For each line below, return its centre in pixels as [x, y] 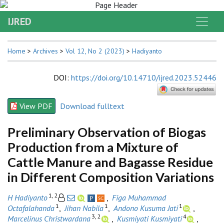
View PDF [36, 106]
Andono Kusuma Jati [146, 208]
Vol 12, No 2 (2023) [95, 51]
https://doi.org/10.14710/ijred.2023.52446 [144, 77]
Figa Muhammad [139, 197]
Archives [45, 51]
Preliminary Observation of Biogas [107, 132]
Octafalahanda [31, 208]
